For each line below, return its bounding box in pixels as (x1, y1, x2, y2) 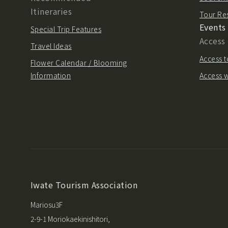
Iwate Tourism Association (31, 179, 137, 191)
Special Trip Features (31, 24, 102, 35)
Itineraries (31, 5, 72, 18)
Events (199, 21, 226, 34)
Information (31, 70, 71, 81)
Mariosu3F (31, 199, 63, 210)
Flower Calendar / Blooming (31, 58, 127, 68)
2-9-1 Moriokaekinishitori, (31, 214, 110, 224)
